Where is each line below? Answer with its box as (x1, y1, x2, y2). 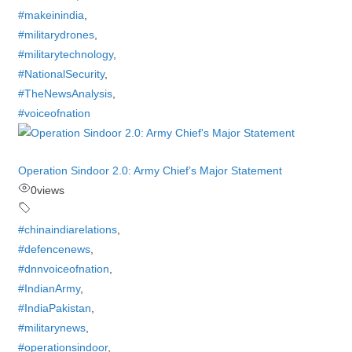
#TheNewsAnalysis (17, 87, 112, 100)
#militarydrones (17, 28, 94, 41)
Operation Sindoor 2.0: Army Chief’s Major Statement (17, 164, 282, 177)
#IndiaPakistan (17, 302, 91, 314)
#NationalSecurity (17, 68, 104, 80)
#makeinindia (17, 9, 84, 21)
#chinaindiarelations (17, 223, 117, 236)
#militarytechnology (17, 48, 113, 60)
